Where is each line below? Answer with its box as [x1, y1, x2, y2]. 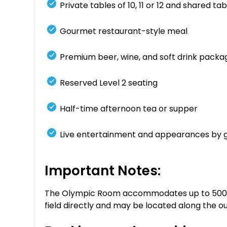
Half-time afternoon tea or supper [60, 102, 198, 115]
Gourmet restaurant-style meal [60, 25, 188, 37]
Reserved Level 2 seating [60, 77, 158, 89]
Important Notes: [45, 161, 161, 180]
